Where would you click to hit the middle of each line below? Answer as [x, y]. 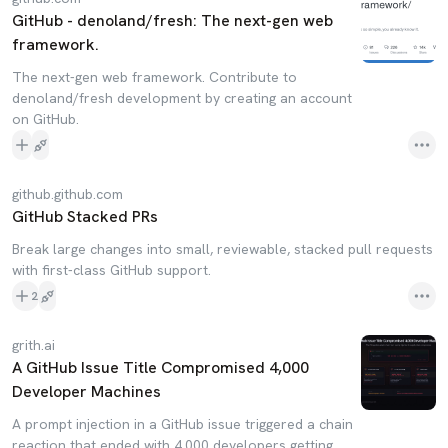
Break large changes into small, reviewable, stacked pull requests [222, 249]
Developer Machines [86, 391]
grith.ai [33, 345]
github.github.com [67, 194]
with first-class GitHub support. [111, 270]
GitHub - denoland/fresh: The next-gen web [172, 20]
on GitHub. [45, 119]
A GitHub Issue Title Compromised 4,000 [160, 367]
